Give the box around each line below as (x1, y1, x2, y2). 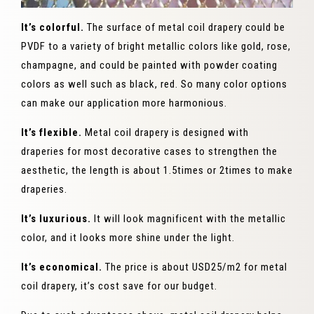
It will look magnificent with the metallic (94, 212, 286, 225)
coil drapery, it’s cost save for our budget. (21, 279, 217, 292)
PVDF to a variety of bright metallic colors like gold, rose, (21, 39, 291, 53)
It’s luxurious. (21, 212, 94, 225)
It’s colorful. (21, 20, 84, 34)
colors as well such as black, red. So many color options (21, 77, 287, 90)
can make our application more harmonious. (21, 96, 227, 109)
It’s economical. (21, 260, 102, 273)
